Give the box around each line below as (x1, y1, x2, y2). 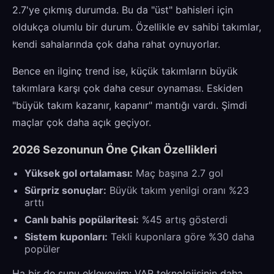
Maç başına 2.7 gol (133, 166, 223, 179)
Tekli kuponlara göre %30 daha (108, 230, 254, 243)
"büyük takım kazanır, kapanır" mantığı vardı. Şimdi (12, 98, 247, 111)
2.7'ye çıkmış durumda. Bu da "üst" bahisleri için (12, 3, 233, 16)
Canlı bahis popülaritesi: (24, 213, 139, 226)
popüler (24, 242, 60, 255)
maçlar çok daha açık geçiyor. (12, 116, 151, 128)
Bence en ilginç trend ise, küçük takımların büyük (12, 64, 238, 77)
